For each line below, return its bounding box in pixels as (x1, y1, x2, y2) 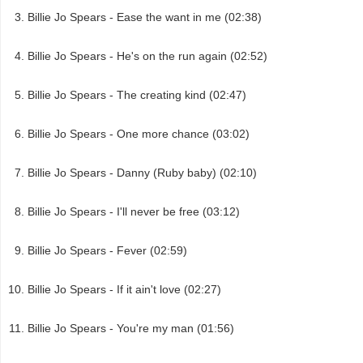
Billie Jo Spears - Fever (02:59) (28, 244, 187, 258)
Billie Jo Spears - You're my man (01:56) (28, 322, 234, 335)
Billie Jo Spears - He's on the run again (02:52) (28, 49, 267, 63)
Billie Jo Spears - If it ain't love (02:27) (28, 283, 221, 297)
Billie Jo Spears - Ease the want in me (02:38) (28, 11, 262, 24)
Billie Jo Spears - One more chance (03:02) (28, 127, 250, 141)
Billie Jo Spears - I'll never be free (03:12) (28, 205, 240, 219)
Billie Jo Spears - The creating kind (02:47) (28, 88, 246, 102)
